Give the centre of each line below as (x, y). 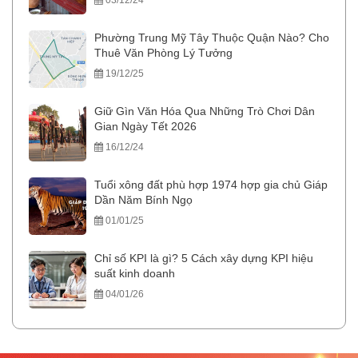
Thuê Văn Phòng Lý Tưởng (163, 53)
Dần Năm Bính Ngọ (143, 200)
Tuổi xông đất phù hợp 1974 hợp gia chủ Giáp (211, 185)
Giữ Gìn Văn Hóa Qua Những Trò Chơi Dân (205, 111)
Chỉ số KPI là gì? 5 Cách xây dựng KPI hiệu (204, 258)
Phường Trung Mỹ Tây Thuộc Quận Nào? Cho (212, 38)
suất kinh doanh (135, 273)
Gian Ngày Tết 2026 (145, 126)
